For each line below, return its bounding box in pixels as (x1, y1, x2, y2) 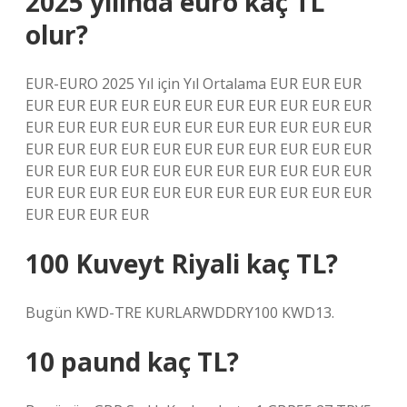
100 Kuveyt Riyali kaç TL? (25, 246, 338, 281)
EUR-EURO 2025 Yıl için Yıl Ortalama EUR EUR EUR (25, 74, 362, 94)
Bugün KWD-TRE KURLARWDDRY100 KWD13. (25, 303, 334, 323)
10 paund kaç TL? (25, 344, 239, 379)
